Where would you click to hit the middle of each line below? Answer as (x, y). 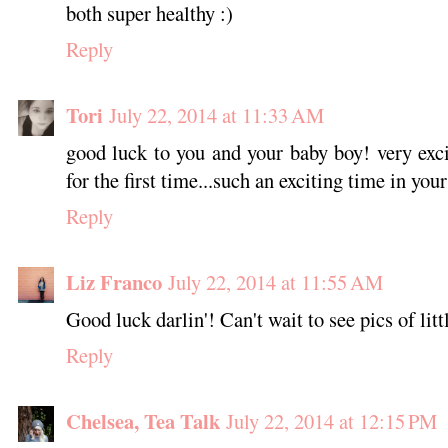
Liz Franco (113, 281)
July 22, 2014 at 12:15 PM (331, 420)
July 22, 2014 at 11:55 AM (275, 281)
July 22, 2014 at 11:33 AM (216, 114)
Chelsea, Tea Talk (142, 420)
